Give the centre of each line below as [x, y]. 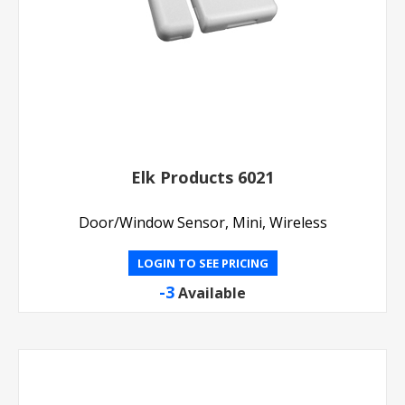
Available [212, 292]
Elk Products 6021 [202, 177]
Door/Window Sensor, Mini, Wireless [202, 222]
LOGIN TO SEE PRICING [202, 263]
